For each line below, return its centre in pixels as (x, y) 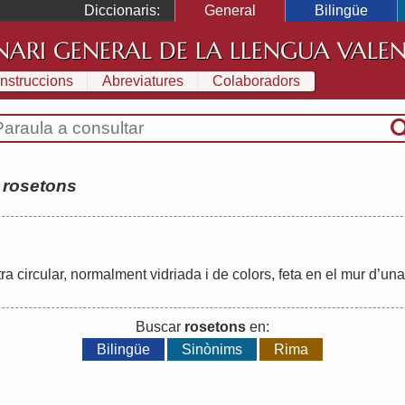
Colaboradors (256, 80)
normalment (108, 274)
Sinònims (212, 349)
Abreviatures (143, 80)
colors (252, 274)
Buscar (160, 326)
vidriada (176, 274)
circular (40, 274)
